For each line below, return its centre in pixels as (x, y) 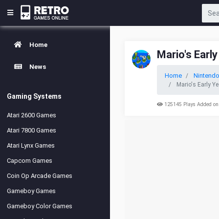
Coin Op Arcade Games (40, 176)
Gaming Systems (34, 96)
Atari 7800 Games (32, 130)
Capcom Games (30, 161)
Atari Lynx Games (31, 145)
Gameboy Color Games (40, 206)
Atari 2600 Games (32, 115)
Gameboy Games (31, 191)
